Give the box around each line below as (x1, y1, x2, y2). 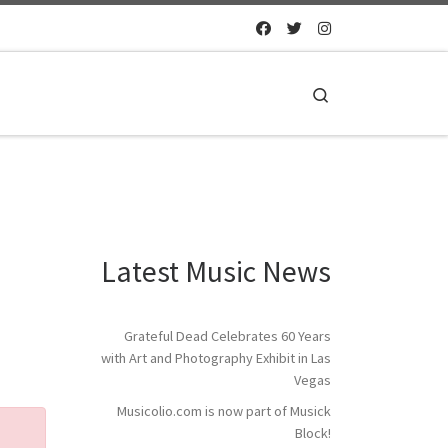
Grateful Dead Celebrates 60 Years (124, 327, 331, 346)
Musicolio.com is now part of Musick (117, 402, 331, 421)
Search (330, 83, 373, 103)
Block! (295, 424, 331, 443)
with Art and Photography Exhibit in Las (101, 349, 331, 368)
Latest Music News (101, 252, 331, 290)
